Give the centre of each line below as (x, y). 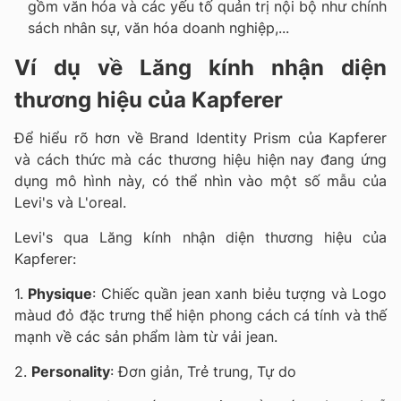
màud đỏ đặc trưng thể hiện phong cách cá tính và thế (200, 315)
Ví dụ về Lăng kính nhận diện (200, 67)
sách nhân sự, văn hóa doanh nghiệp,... (158, 27)
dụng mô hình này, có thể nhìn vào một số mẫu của (200, 180)
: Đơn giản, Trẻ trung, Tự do (203, 371)
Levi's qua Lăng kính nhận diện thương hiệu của (200, 237)
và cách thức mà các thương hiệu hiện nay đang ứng (200, 159)
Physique (60, 293)
